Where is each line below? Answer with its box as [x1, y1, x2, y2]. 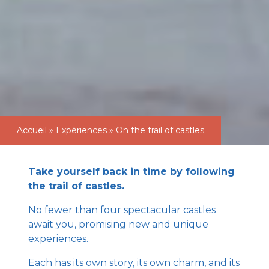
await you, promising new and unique [28, 219, 209, 230]
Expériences [56, 125, 107, 136]
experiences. [28, 233, 89, 244]
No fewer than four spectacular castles [28, 204, 216, 216]
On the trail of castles [116, 125, 204, 136]
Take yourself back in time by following [28, 166, 235, 177]
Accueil [17, 125, 47, 136]
